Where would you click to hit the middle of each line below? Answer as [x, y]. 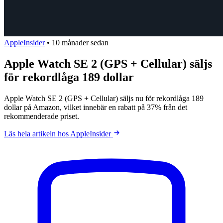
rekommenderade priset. [42, 116]
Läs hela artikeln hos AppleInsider [58, 133]
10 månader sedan [80, 43]
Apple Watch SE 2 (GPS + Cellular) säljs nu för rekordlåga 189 [104, 98]
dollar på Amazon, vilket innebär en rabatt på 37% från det [96, 107]
